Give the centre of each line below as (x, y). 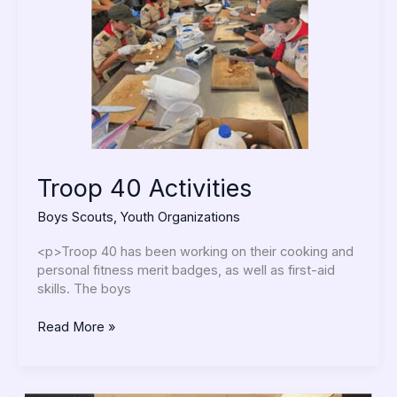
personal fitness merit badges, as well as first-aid (186, 270)
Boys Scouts (75, 218)
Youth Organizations (180, 218)
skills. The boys (84, 288)
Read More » (76, 327)
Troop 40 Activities (144, 188)
